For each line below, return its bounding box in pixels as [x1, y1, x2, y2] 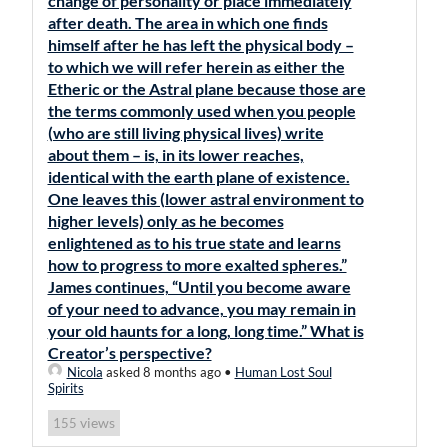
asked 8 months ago [102, 364, 221, 380]
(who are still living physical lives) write [47, 123, 324, 142]
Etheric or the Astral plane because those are [47, 79, 366, 98]
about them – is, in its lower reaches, [47, 145, 304, 164]
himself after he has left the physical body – [47, 35, 354, 54]
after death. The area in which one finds [47, 13, 328, 32]
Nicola [66, 364, 103, 380]
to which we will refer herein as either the [47, 57, 345, 76]
